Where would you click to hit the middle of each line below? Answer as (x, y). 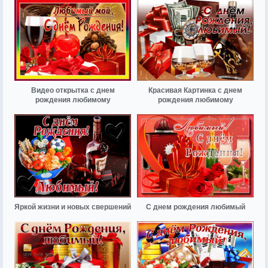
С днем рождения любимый (195, 207)
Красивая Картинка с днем (195, 90)
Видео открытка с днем (73, 90)
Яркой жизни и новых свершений (73, 207)
